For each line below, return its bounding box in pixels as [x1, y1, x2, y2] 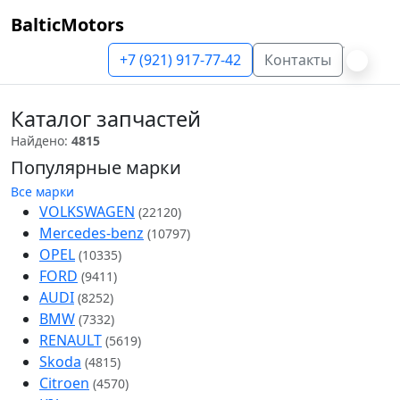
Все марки [11, 183, 74, 200]
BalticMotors [11, 12, 124, 37]
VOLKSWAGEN [39, 202, 135, 221]
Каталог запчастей [11, 104, 201, 133]
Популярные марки [11, 155, 181, 179]
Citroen [39, 373, 89, 393]
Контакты [264, 50, 331, 70]
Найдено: [11, 132, 71, 149]
